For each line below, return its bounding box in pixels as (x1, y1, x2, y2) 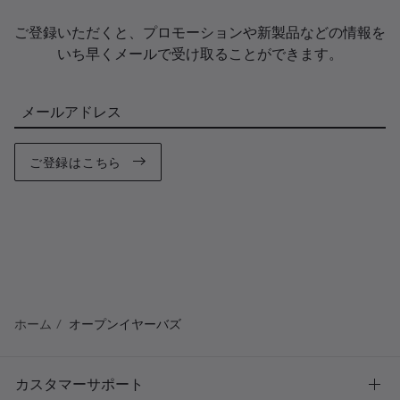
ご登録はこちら (29, 154, 121, 170)
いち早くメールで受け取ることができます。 (57, 46, 343, 62)
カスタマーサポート (15, 376, 144, 392)
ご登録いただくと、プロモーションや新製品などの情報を (14, 24, 386, 40)
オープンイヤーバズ (69, 317, 181, 331)
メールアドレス (21, 104, 121, 120)
